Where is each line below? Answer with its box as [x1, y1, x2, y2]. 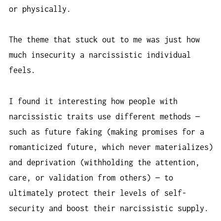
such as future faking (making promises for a [9, 127, 204, 136]
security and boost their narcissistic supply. [9, 203, 209, 213]
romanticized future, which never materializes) [9, 142, 213, 151]
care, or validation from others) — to [9, 173, 173, 182]
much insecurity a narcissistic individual [9, 50, 191, 60]
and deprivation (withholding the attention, [9, 157, 200, 167]
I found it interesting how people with [9, 96, 178, 106]
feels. [9, 66, 36, 75]
